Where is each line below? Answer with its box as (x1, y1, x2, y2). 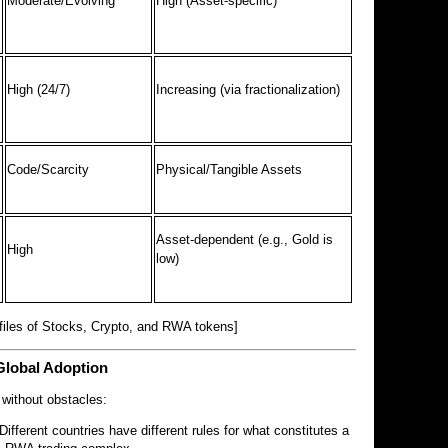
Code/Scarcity (7, 161, 90, 177)
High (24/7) (7, 81, 71, 97)
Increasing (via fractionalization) (156, 81, 341, 97)
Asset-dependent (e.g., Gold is (156, 231, 334, 247)
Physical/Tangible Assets (156, 161, 303, 177)
